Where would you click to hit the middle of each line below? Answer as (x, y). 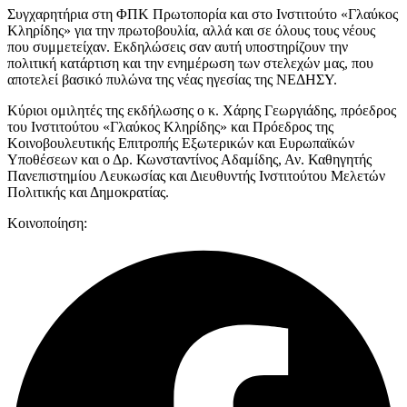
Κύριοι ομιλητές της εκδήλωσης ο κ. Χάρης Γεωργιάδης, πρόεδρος (202, 111)
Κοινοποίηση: (47, 223)
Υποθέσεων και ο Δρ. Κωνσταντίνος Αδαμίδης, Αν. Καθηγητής (189, 160)
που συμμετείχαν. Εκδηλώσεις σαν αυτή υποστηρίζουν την (178, 47)
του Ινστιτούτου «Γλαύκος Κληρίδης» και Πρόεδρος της (170, 127)
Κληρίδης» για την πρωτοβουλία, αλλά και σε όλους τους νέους (191, 31)
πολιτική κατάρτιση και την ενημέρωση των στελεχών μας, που (190, 64)
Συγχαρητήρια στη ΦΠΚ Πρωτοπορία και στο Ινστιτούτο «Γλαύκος (203, 15)
